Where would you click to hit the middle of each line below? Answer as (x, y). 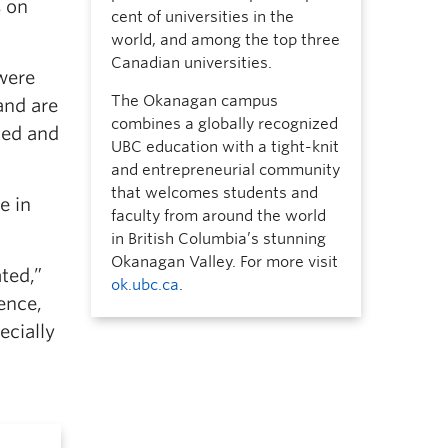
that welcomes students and (214, 193)
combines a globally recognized (224, 124)
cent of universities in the (202, 17)
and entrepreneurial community (225, 170)
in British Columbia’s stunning (218, 239)
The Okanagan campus (194, 101)
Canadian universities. (191, 63)
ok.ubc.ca (144, 285)
